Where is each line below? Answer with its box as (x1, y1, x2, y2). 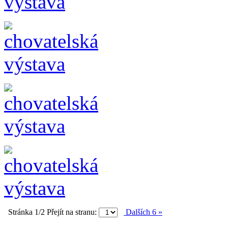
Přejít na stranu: (47, 207, 97, 216)
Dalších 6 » (124, 207, 162, 216)
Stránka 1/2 (8, 207, 47, 216)
